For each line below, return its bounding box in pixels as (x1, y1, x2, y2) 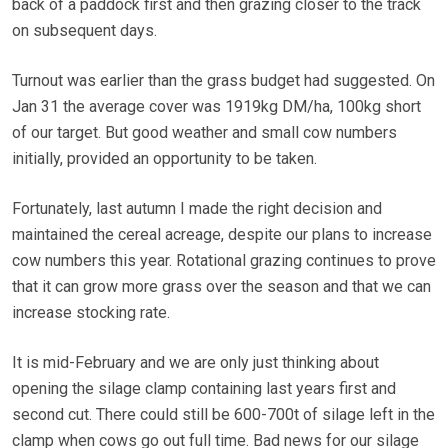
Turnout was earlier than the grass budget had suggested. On (12, 71, 435, 91)
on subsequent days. (12, 21, 157, 41)
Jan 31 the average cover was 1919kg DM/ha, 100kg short (12, 97, 421, 117)
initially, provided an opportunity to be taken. (12, 149, 317, 169)
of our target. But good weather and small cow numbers (12, 123, 397, 143)
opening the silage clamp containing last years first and (12, 379, 396, 399)
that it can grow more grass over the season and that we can (12, 277, 431, 297)
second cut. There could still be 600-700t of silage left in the (12, 405, 435, 425)
